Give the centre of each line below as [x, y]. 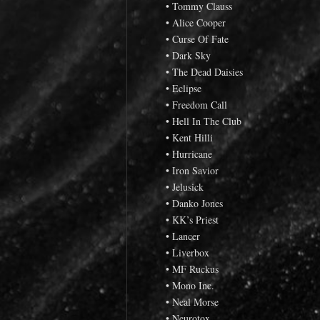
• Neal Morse [192, 301]
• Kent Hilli [189, 137]
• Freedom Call [196, 104]
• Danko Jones [194, 203]
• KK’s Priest [192, 219]
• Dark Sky [188, 55]
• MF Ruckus [192, 269]
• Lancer [183, 236]
